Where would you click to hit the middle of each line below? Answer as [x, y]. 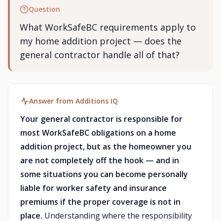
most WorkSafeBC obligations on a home [98, 133]
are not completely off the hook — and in [100, 160]
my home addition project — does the [101, 41]
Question [44, 9]
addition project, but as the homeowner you [106, 147]
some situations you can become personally [104, 174]
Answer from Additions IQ [74, 101]
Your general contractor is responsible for [101, 119]
